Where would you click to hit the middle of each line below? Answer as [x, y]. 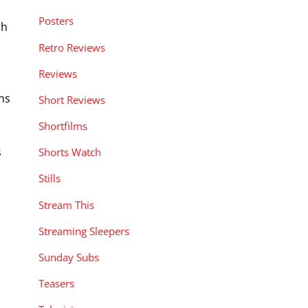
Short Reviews [72, 99]
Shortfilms [63, 126]
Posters [56, 21]
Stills [49, 178]
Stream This [66, 205]
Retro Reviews [72, 47]
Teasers [56, 284]
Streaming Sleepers [84, 231]
